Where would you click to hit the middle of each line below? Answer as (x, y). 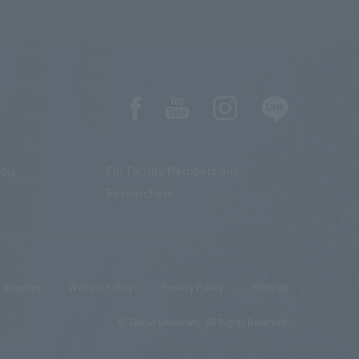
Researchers (140, 194)
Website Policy (101, 287)
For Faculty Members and (173, 171)
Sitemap (271, 287)
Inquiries (22, 287)
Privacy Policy (193, 287)
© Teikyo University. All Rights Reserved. (203, 322)
